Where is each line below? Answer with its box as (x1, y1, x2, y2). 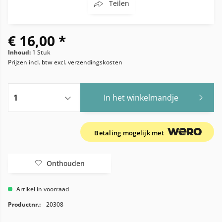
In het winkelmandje (104, 92, 179, 103)
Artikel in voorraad (15, 185, 69, 193)
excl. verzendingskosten (54, 58, 122, 66)
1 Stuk (32, 48, 51, 56)
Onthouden (46, 159, 85, 168)
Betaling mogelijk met (94, 128, 166, 137)
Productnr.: (8, 200, 41, 209)
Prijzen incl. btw (8, 58, 54, 66)
